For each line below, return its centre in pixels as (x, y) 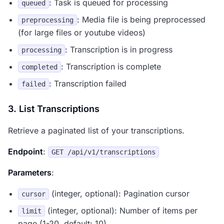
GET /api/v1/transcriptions (103, 152)
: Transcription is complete (111, 66)
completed (39, 67)
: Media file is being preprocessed (141, 19)
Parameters (30, 172)
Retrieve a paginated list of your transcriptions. (96, 130)
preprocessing (47, 20)
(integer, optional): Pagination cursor (119, 193)
